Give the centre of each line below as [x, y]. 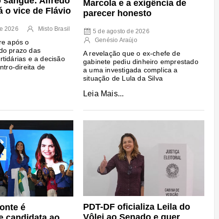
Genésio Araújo [116, 40]
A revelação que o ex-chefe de [131, 53]
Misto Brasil [54, 29]
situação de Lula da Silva [123, 78]
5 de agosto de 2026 [121, 31]
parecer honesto [117, 13]
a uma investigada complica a [130, 70]
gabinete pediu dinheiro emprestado [141, 61]
